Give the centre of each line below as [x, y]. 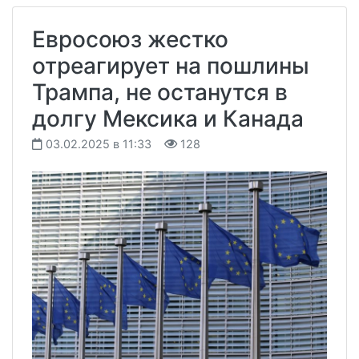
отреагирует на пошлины [171, 65]
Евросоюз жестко [130, 39]
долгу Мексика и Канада [168, 118]
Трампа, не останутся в [160, 92]
